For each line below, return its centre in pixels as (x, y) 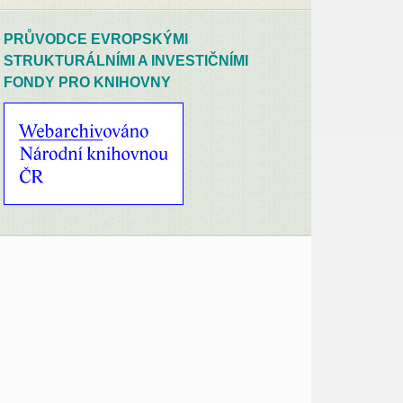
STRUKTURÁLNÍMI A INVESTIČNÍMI (126, 60)
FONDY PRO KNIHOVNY (88, 82)
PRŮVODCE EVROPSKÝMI (96, 39)
